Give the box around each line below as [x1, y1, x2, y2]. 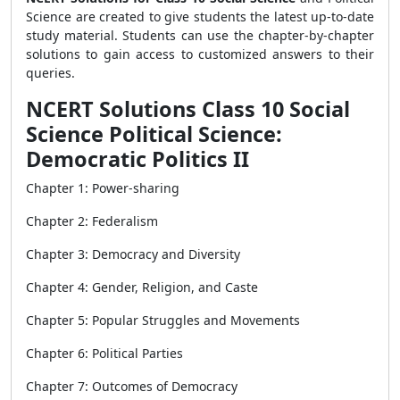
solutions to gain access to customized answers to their [26, 46, 374, 62]
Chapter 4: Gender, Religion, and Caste [26, 279, 258, 296]
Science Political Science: [26, 120, 282, 148]
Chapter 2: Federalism [26, 212, 158, 229]
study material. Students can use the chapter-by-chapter [26, 27, 374, 44]
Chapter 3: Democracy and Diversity [26, 246, 240, 262]
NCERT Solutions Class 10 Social [26, 95, 350, 123]
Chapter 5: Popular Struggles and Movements [26, 312, 300, 329]
